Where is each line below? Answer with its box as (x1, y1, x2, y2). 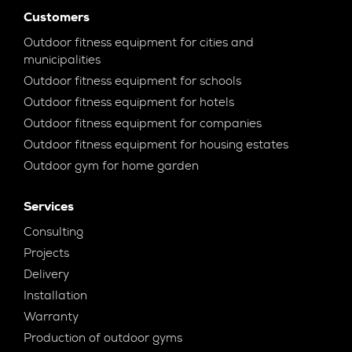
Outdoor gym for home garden (24, 158, 199, 174)
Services (24, 198, 74, 215)
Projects (24, 245, 69, 262)
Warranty (24, 309, 79, 325)
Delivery (24, 266, 69, 283)
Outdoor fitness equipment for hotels (24, 94, 234, 111)
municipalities (24, 52, 101, 68)
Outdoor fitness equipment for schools (24, 73, 241, 90)
